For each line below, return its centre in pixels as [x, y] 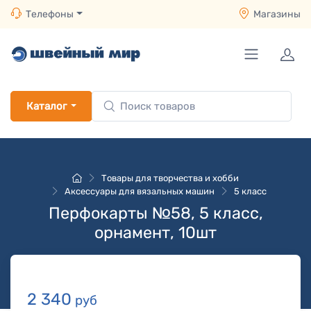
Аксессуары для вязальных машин [139, 191]
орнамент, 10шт [155, 233]
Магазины [277, 14]
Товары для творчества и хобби [170, 178]
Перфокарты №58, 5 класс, [155, 213]
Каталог [47, 106]
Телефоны [50, 14]
